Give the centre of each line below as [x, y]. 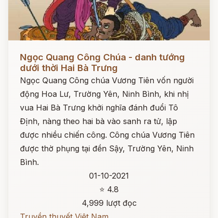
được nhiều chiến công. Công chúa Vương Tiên [107, 135]
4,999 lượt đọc [109, 203]
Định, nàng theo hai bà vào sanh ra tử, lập [99, 121]
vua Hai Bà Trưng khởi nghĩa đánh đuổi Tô [99, 108]
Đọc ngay [26, 50]
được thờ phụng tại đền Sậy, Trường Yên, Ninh [107, 148]
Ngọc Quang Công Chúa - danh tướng [102, 57]
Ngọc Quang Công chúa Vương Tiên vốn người [107, 80]
